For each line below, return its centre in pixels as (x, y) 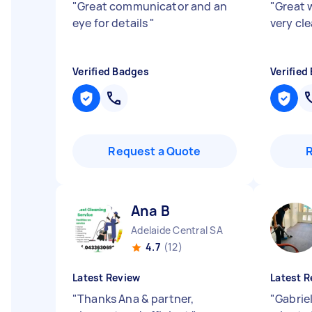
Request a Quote (155, 151)
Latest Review (107, 278)
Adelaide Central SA (177, 230)
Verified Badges (111, 71)
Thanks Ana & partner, (136, 299)
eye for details (111, 23)
